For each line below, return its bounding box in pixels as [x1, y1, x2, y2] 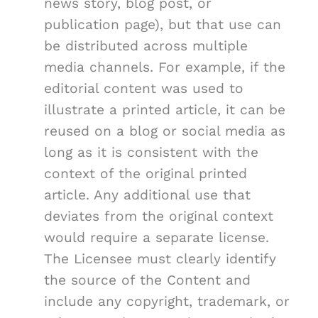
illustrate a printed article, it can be [44, 102, 285, 119]
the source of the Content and [44, 272, 251, 289]
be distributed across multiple [44, 38, 248, 55]
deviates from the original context [44, 208, 273, 225]
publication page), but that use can [44, 16, 281, 33]
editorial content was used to [44, 80, 243, 97]
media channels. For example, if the [44, 59, 285, 76]
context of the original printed [44, 165, 247, 182]
